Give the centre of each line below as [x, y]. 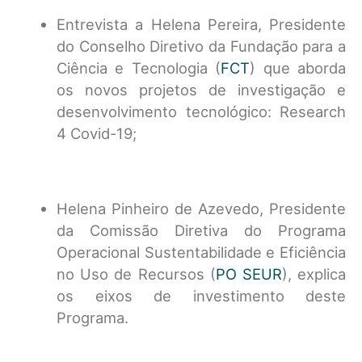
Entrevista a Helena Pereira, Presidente [201, 24]
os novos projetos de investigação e [201, 90]
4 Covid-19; [97, 133]
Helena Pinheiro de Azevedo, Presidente [201, 208]
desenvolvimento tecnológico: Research [201, 112]
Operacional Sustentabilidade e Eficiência [201, 252]
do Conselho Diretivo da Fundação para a [201, 46]
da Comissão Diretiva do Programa [201, 230]
